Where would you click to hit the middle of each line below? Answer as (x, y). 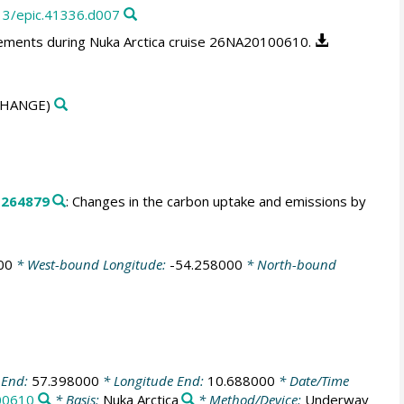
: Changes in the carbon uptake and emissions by (216, 201)
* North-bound (289, 264)
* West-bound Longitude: (91, 264)
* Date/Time (312, 380)
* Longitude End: (153, 380)
